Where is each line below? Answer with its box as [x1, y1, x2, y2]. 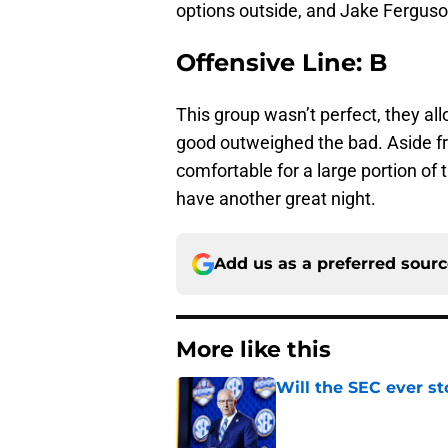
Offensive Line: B [176, 48, 387, 78]
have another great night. [176, 188, 376, 210]
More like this [176, 336, 331, 364]
